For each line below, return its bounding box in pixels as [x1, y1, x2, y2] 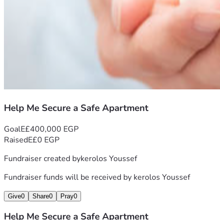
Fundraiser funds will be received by [4, 171, 134, 183]
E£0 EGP [28, 134, 59, 145]
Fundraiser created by [4, 153, 81, 164]
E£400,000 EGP [21, 123, 79, 135]
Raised [4, 134, 28, 145]
